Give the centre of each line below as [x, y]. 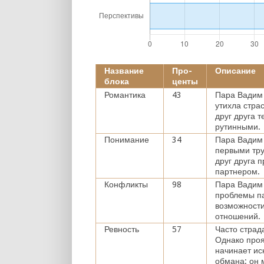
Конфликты [126, 184]
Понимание [127, 139]
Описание [235, 70]
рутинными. [238, 126]
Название [124, 70]
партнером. [237, 171]
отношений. [238, 216]
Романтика [125, 95]
